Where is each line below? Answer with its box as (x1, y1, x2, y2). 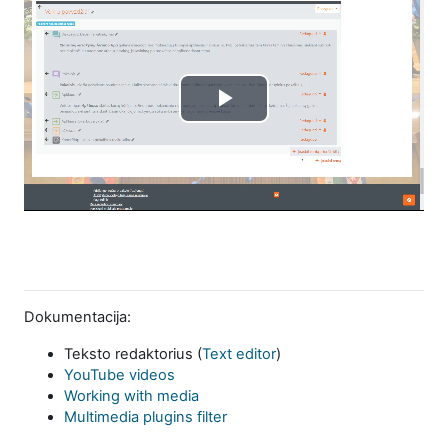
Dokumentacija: (24, 307, 131, 326)
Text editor (202, 344, 276, 363)
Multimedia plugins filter (64, 407, 227, 426)
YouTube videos (64, 365, 175, 384)
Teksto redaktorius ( (64, 344, 202, 363)
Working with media (64, 386, 199, 405)
